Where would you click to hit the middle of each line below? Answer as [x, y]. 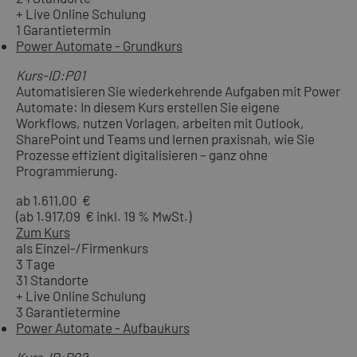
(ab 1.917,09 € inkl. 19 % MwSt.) [104, 216]
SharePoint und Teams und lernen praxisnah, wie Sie [165, 139]
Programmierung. [67, 171]
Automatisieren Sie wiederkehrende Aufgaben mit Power [178, 91]
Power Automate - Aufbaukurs [103, 328]
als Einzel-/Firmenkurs [82, 248]
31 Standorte [52, 280]
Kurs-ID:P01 [51, 75]
